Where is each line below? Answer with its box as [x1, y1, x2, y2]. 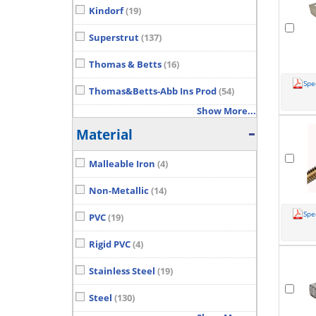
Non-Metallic [89, 185, 151, 197]
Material [76, 126, 133, 144]
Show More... [196, 105, 256, 117]
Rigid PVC [89, 238, 133, 250]
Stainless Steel [89, 265, 157, 277]
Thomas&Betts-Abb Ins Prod [89, 85, 219, 97]
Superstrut [89, 32, 141, 44]
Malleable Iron [89, 158, 157, 170]
